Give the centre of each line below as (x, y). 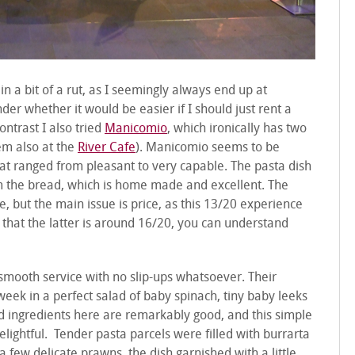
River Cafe (107, 148)
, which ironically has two (237, 129)
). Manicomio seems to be (208, 148)
